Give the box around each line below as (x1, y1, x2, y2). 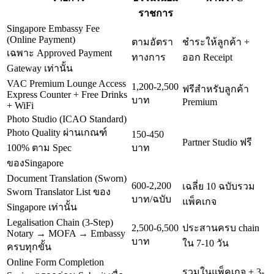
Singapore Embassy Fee (7, 23, 100, 34)
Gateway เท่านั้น (7, 62, 73, 73)
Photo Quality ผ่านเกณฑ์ (7, 127, 107, 138)
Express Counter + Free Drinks (7, 89, 127, 100)
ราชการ (138, 7, 173, 18)
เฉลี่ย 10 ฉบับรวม (182, 180, 255, 191)
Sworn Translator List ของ (7, 186, 111, 197)
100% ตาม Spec (7, 142, 72, 153)
